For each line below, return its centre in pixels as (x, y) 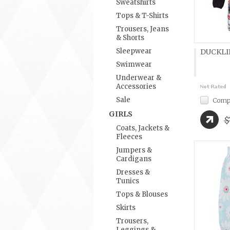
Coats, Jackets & (143, 128)
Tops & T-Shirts (142, 16)
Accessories (136, 87)
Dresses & (133, 172)
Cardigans (134, 159)
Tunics (128, 181)
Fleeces (129, 137)
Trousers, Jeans (142, 29)
